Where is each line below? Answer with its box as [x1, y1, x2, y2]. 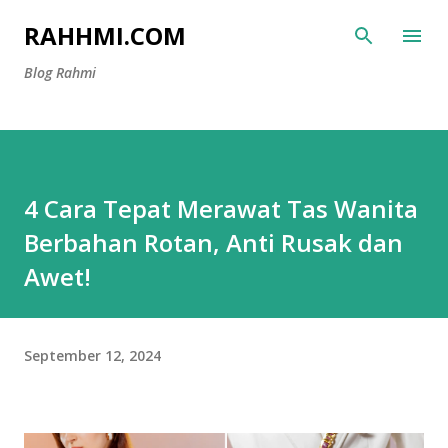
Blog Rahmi [24, 63, 96, 82]
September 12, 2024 [24, 345, 161, 365]
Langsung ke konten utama [134, 16, 314, 34]
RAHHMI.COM [24, 19, 186, 52]
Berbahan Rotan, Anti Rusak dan [24, 226, 403, 259]
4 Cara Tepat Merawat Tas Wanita [24, 192, 418, 225]
